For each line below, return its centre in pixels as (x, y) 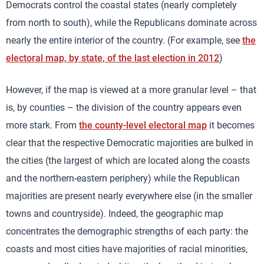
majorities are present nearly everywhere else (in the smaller (129, 196)
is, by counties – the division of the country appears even (124, 107)
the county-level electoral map (143, 125)
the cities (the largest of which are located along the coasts (128, 160)
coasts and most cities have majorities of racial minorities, (127, 249)
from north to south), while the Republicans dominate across (131, 22)
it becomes (231, 125)
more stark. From (42, 125)
